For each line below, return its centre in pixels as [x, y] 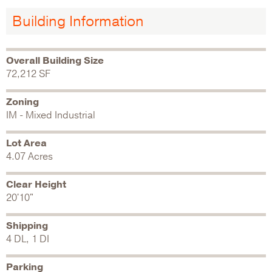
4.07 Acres [29, 156]
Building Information [78, 21]
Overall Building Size [55, 60]
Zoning [22, 102]
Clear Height [36, 184]
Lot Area [26, 143]
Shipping [27, 226]
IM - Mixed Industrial [51, 115]
